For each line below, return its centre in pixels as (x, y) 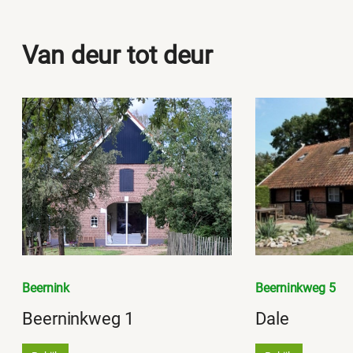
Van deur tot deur (118, 55)
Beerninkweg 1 (78, 319)
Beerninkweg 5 (295, 288)
